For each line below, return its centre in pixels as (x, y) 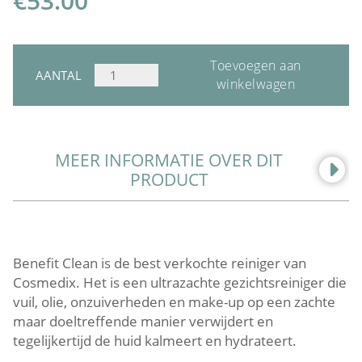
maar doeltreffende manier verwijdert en (143, 321)
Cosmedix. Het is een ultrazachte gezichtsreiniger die (180, 282)
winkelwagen (256, 84)
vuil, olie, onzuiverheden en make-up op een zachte (174, 301)
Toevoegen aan (256, 65)
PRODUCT (169, 179)
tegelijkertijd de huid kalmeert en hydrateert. (155, 340)
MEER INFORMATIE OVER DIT (169, 160)
